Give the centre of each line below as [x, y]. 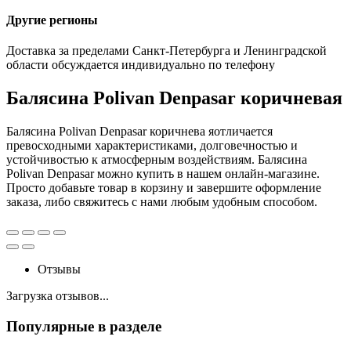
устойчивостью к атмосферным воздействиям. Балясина [157, 160]
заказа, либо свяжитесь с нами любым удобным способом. [162, 202]
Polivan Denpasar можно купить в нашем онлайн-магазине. [163, 174]
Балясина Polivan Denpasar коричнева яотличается [139, 132]
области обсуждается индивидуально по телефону [141, 65]
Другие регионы [52, 20]
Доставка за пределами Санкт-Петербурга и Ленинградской [166, 51]
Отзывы [59, 270]
